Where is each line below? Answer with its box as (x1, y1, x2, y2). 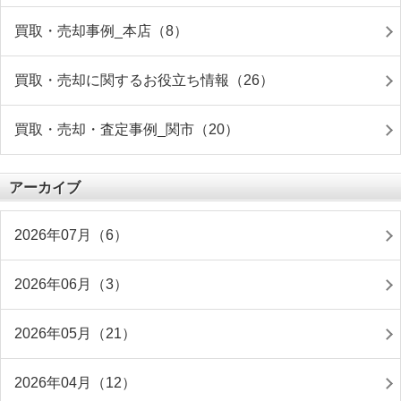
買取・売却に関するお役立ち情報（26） (14, 73, 274, 88)
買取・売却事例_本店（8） (14, 23, 188, 38)
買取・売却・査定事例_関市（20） (14, 122, 239, 137)
